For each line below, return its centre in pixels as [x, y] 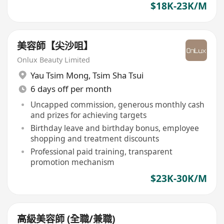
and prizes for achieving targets [88, 115]
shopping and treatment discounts [94, 138]
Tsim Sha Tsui [118, 75]
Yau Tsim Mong [59, 75]
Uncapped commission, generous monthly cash [117, 104]
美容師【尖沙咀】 [55, 46]
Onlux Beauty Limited [54, 60]
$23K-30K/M [178, 179]
